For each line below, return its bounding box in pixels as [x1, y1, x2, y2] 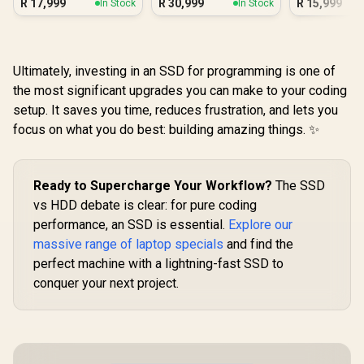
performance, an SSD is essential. [33, 217, 228, 232]
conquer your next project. [33, 275, 179, 291]
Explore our [228, 217, 292, 232]
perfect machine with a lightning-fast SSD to [33, 256, 284, 271]
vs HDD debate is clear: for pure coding [33, 197, 257, 213]
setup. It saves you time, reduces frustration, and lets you [13, 102, 338, 118]
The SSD [272, 178, 325, 193]
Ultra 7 [197, 2, 234, 16]
